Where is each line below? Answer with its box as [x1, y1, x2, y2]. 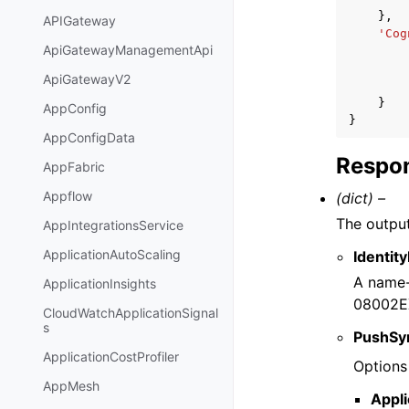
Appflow [43, 188, 92, 204]
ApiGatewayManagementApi [43, 42, 213, 58]
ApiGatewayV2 [43, 71, 131, 88]
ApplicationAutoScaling [43, 246, 181, 263]
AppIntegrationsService [43, 217, 184, 234]
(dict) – [336, 189, 385, 207]
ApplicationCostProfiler [43, 349, 179, 365]
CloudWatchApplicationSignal [43, 305, 218, 321]
